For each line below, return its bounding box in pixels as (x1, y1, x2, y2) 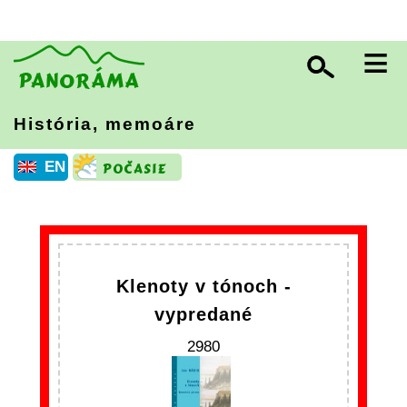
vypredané (154, 304, 253, 324)
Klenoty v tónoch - (115, 276, 292, 296)
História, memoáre (14, 114, 196, 134)
